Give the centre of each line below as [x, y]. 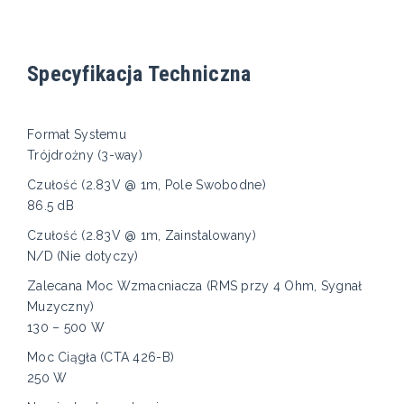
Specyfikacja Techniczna [139, 74]
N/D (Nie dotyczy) [83, 257]
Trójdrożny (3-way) [85, 156]
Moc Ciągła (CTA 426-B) [101, 358]
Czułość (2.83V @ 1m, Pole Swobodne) [147, 185]
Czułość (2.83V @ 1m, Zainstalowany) [142, 236]
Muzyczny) [61, 307]
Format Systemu [77, 135]
